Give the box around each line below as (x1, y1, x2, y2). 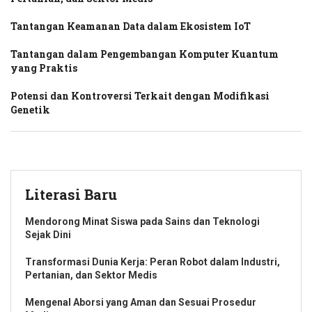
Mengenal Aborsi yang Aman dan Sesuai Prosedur (25, 296, 256, 308)
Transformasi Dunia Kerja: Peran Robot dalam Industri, (25, 256, 280, 267)
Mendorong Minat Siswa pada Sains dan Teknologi (25, 215, 260, 227)
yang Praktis (10, 61, 77, 75)
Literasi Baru (25, 185, 117, 203)
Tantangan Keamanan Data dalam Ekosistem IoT (10, 19, 251, 33)
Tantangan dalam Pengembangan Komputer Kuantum (10, 47, 279, 61)
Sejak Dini (25, 228, 71, 240)
